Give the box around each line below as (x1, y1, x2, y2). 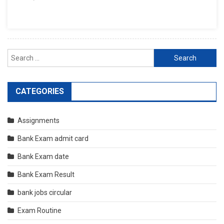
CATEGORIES (15, 86, 64, 96)
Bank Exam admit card (17, 134, 88, 142)
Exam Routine (17, 206, 61, 214)
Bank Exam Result (17, 170, 74, 178)
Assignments (17, 116, 59, 124)
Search (153, 50, 176, 58)
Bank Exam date (17, 152, 69, 160)
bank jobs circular (17, 188, 72, 196)
